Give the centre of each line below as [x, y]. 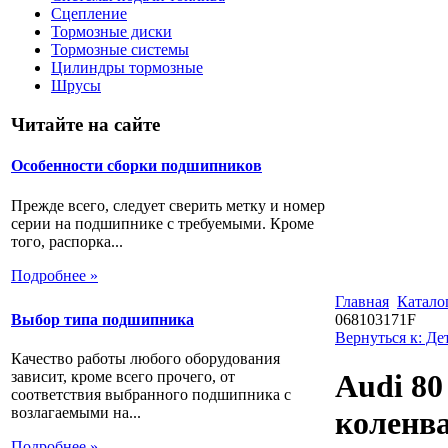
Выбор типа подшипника [102, 319]
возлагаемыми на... [76, 413]
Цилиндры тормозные [127, 68]
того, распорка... [67, 241]
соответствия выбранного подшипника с [151, 395]
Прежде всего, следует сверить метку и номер [168, 205]
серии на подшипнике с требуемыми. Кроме [162, 223]
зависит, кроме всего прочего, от [123, 377]
